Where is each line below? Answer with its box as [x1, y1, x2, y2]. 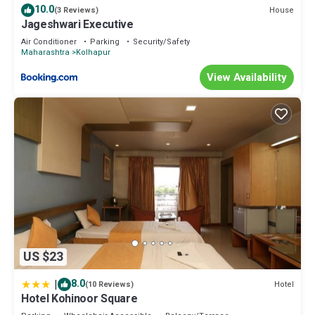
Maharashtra [21, 46, 70, 59]
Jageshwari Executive [21, 16, 134, 34]
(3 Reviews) [54, 4, 98, 17]
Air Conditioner [21, 36, 77, 49]
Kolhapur [76, 46, 110, 59]
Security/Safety [133, 36, 190, 49]
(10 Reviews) [85, 278, 134, 291]
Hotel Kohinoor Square [21, 290, 138, 308]
